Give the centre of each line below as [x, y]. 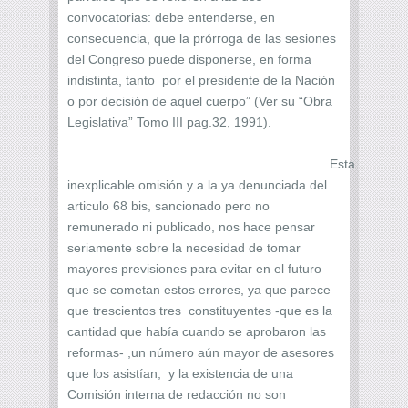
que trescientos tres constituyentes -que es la [200, 310]
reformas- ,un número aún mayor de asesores [201, 352]
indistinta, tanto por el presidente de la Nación [201, 80]
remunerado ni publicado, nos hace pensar [191, 226]
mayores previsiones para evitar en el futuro [194, 268]
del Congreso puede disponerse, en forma [189, 59]
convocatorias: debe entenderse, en [171, 17]
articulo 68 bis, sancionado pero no [168, 205]
